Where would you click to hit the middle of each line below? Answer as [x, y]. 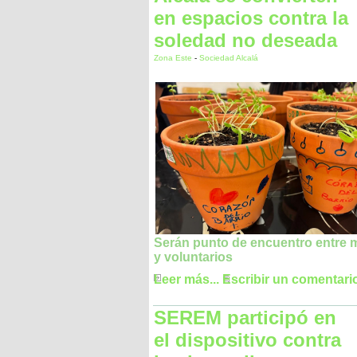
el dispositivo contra [247, 340]
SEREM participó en [245, 318]
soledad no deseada [245, 40]
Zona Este [174, 58]
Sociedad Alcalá [229, 58]
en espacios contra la [251, 18]
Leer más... [186, 280]
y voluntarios [193, 257]
